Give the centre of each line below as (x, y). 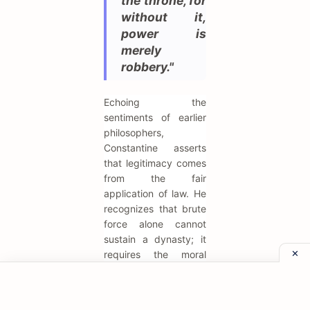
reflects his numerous (155, 300)
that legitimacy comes (155, 163)
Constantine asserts (155, 147)
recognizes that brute (155, 208)
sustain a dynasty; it (155, 239)
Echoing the (155, 102)
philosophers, (134, 132)
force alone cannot (155, 224)
